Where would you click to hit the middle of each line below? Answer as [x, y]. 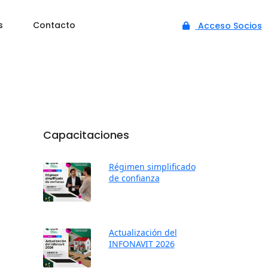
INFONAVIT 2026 [141, 244]
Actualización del [143, 232]
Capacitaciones [86, 135]
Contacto [54, 25]
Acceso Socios [229, 25]
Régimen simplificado [152, 167]
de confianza [134, 178]
